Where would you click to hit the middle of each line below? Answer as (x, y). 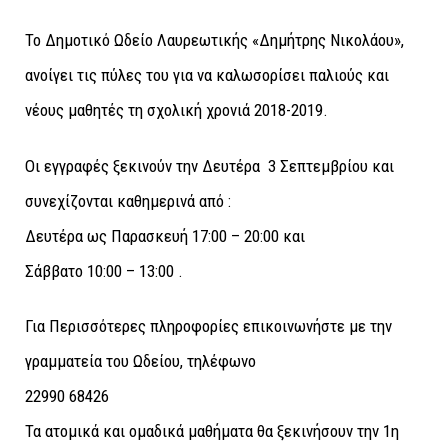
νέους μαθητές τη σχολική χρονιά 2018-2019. (176, 110)
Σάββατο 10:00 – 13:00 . (104, 270)
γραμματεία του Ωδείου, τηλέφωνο (140, 361)
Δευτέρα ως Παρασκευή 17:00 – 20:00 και (165, 235)
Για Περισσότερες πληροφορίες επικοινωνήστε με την (208, 326)
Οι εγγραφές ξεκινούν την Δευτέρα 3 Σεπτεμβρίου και (209, 165)
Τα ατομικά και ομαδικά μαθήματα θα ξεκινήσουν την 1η (212, 431)
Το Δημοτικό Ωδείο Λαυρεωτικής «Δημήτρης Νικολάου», (214, 40)
